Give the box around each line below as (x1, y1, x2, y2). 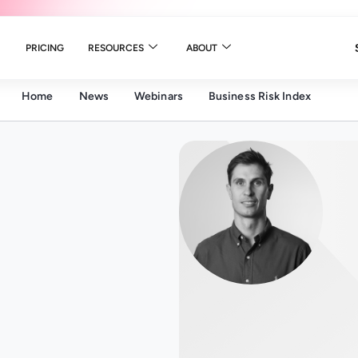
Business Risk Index (208, 89, 311, 103)
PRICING (25, 42, 64, 54)
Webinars (133, 89, 183, 103)
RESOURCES (87, 42, 144, 54)
